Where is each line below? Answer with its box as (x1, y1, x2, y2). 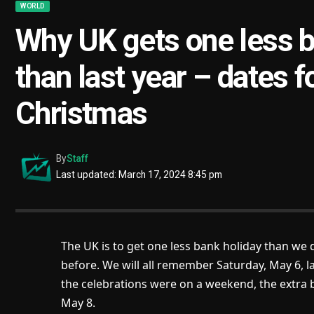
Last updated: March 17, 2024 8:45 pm (56, 169, 223, 181)
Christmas (15, 95, 147, 132)
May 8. (60, 295, 95, 311)
